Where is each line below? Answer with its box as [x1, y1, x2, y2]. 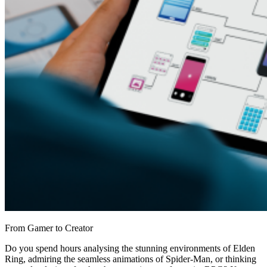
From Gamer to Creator [5, 222, 93, 233]
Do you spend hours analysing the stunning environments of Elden [5, 243, 255, 253]
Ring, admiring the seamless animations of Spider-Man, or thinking [5, 253, 256, 264]
